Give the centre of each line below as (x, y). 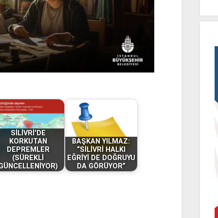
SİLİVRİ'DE (28, 133)
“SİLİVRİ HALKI (101, 150)
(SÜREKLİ (28, 158)
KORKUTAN (28, 142)
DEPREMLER (28, 150)
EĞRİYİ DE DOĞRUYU (101, 158)
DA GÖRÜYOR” (101, 166)
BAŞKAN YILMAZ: (101, 142)
